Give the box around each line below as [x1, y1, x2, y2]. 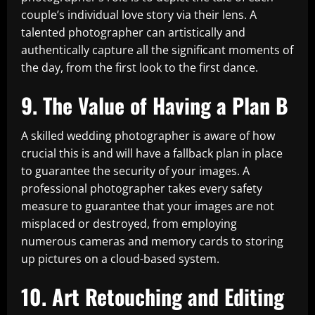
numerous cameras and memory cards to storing [21, 233, 283, 249]
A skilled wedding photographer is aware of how [21, 128, 275, 143]
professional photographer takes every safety [21, 181, 262, 196]
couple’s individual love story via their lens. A [21, 7, 257, 22]
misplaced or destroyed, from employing [21, 216, 237, 231]
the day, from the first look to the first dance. [21, 60, 258, 75]
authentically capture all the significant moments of [21, 42, 293, 58]
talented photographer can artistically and [21, 25, 245, 40]
